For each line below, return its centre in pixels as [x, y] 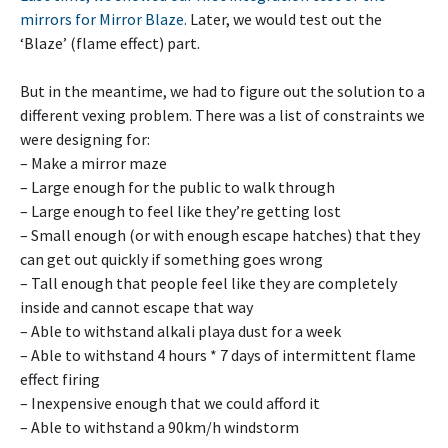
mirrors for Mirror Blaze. [103, 19]
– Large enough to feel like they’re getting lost [180, 211]
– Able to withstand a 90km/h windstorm [159, 427]
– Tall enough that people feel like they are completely [208, 283]
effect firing [60, 379]
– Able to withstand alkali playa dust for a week [180, 331]
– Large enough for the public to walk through [177, 187]
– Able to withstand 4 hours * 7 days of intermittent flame [218, 355]
